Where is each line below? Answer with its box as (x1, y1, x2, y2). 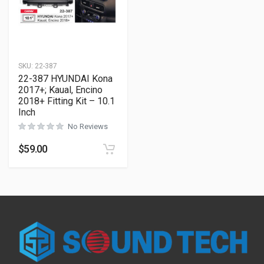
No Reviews (68, 122, 108, 131)
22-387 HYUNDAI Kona (18, 73, 113, 84)
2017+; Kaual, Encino (18, 84, 103, 95)
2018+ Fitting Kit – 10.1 (18, 95, 115, 107)
